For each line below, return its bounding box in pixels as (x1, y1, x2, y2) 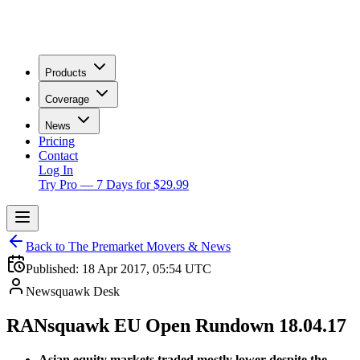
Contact (39, 149, 78, 162)
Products (45, 67, 87, 79)
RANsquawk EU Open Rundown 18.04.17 (6, 314, 346, 336)
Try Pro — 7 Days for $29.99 (39, 178, 189, 191)
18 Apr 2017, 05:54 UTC (82, 262, 211, 276)
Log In (39, 163, 73, 177)
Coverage (45, 93, 89, 105)
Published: (26, 262, 82, 276)
